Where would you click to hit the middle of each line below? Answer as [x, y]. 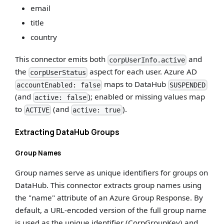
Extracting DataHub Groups [67, 132]
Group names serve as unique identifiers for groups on [112, 172]
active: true [97, 110]
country [43, 37]
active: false [61, 97]
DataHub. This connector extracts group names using [108, 185]
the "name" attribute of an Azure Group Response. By [109, 197]
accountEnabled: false [59, 85]
